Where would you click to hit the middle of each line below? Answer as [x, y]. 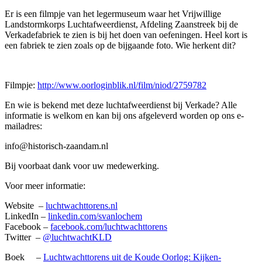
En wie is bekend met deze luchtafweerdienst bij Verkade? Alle [121, 105]
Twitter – [24, 237]
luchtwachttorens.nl [82, 206]
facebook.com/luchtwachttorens [109, 227]
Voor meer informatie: [45, 186]
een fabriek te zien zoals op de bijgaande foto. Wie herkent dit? [120, 46]
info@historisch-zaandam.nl [56, 146]
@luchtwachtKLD [77, 237]
